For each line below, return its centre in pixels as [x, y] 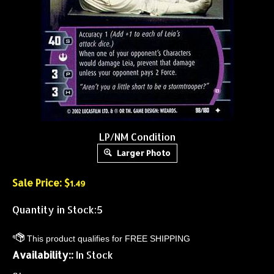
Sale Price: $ [41, 183]
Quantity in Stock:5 [57, 209]
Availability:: [43, 255]
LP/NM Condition [137, 137]
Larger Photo [143, 153]
